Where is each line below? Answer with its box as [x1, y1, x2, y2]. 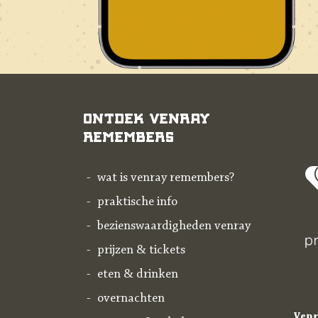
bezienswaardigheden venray [97, 220, 251, 233]
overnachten [97, 292, 165, 305]
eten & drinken [97, 268, 178, 281]
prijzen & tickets [97, 244, 185, 257]
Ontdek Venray [83, 108, 210, 126]
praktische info [97, 196, 177, 209]
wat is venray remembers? [97, 172, 234, 185]
